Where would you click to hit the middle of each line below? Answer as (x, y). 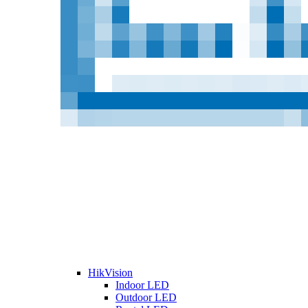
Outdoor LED (146, 297)
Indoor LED (142, 285)
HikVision (110, 273)
